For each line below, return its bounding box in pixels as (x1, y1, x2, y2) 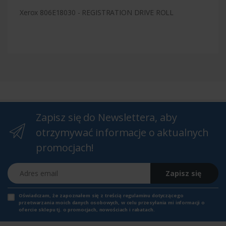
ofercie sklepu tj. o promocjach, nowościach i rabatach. (19, 206, 155, 213)
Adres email (7, 162, 45, 173)
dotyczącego (150, 192, 184, 199)
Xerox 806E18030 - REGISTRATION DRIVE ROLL (20, 7, 174, 17)
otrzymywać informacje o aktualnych (35, 125, 209, 139)
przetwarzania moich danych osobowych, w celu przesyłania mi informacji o (19, 199, 205, 206)
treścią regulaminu (104, 192, 151, 199)
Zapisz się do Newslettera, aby (35, 110, 177, 124)
